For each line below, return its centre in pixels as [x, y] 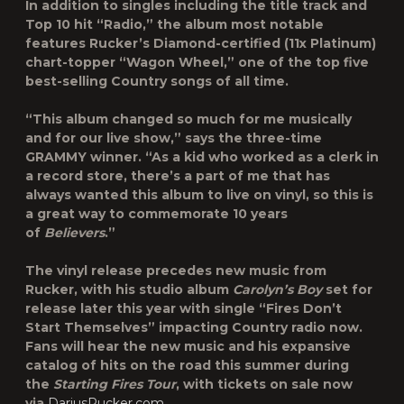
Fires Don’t [304, 308]
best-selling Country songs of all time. [157, 81]
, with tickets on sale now [264, 384]
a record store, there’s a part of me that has [178, 176]
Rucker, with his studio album [129, 289]
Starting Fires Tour [115, 384]
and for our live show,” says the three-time [174, 138]
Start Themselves [87, 327]
